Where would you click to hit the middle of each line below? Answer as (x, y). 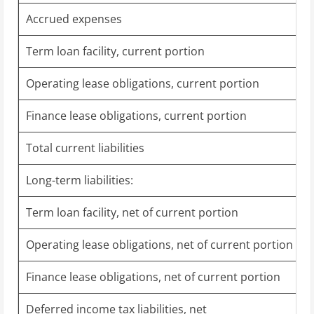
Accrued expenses (74, 19)
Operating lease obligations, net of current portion (159, 244)
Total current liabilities (85, 148)
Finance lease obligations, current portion (136, 115)
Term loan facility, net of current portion (132, 212)
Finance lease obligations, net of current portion (153, 277)
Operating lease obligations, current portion (143, 83)
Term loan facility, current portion (115, 51)
